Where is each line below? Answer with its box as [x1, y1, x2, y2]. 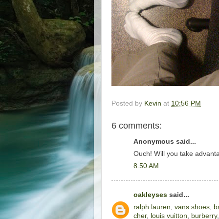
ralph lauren [133, 203, 171, 211]
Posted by [111, 99, 144, 107]
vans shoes [175, 203, 210, 211]
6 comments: [111, 120, 162, 131]
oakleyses [133, 191, 167, 199]
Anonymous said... [133, 138, 196, 146]
